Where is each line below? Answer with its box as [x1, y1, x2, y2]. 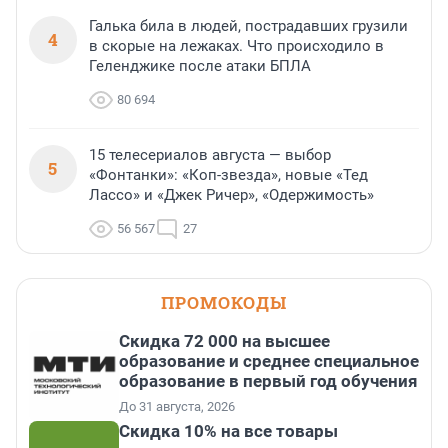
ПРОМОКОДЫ [161, 291, 287, 315]
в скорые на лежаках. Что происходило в [89, 37, 384, 56]
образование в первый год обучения [119, 371, 418, 392]
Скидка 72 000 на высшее [119, 331, 330, 352]
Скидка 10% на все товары [119, 421, 338, 442]
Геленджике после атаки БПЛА [89, 57, 311, 76]
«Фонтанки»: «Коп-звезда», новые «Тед [89, 166, 368, 185]
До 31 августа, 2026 [119, 399, 235, 415]
